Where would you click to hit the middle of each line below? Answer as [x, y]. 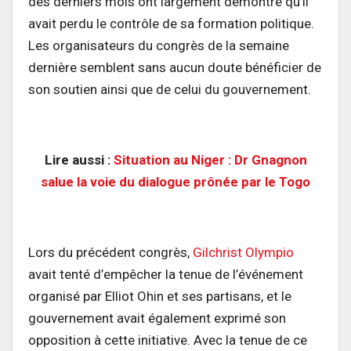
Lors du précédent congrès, [110, 253]
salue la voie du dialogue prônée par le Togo [175, 182]
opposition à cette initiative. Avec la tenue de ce [168, 340]
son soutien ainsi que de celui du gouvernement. [170, 90]
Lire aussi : [79, 160]
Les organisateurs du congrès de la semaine [159, 46]
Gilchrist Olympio [243, 253]
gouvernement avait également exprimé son [157, 318]
